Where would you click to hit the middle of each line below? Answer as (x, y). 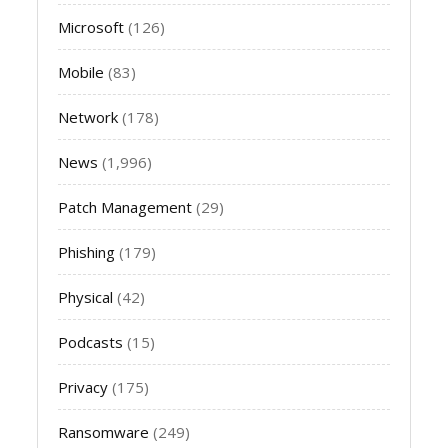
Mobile (81, 71)
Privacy (83, 386)
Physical (86, 296)
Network (88, 116)
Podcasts (91, 341)
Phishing (87, 251)
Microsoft (91, 26)
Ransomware (104, 431)
